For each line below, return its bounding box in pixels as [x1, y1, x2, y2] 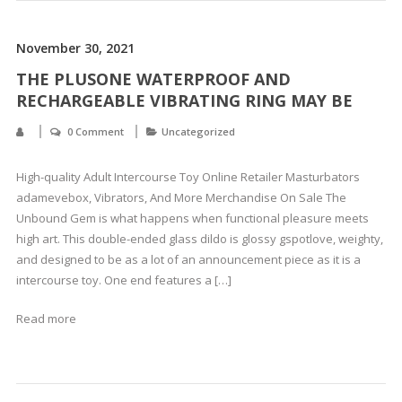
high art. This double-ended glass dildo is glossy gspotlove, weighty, [15, 231, 383, 247]
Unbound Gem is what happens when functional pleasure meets [15, 210, 369, 226]
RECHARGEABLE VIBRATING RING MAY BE [15, 90, 353, 111]
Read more [15, 310, 76, 327]
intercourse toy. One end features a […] [15, 272, 232, 288]
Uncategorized [161, 125, 235, 138]
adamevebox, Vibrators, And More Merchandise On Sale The [15, 189, 346, 205]
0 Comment [66, 125, 124, 138]
